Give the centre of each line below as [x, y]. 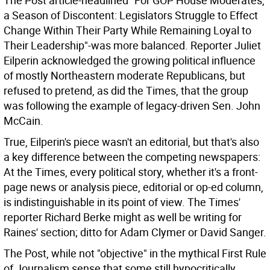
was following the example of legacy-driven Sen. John [132, 105]
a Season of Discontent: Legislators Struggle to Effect [131, 15]
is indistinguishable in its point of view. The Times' [122, 202]
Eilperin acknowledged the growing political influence [130, 60]
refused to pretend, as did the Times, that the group [126, 90]
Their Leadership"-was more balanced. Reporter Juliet [132, 45]
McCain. [24, 121]
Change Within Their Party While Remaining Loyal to [127, 30]
